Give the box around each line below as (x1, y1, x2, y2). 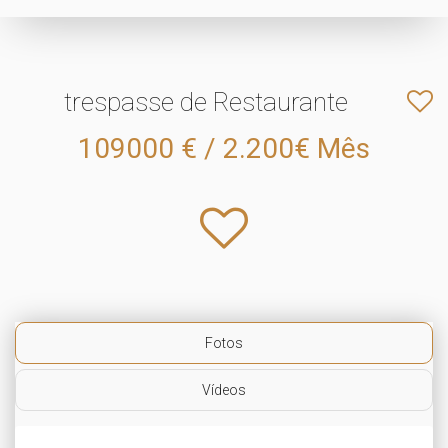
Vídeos (202, 382, 246, 398)
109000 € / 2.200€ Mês (78, 132, 370, 165)
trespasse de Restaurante (64, 87, 348, 117)
